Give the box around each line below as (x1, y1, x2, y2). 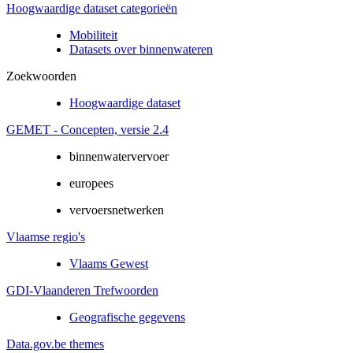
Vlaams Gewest (69, 256, 148, 270)
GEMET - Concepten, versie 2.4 (6, 122, 169, 136)
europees (69, 176, 113, 190)
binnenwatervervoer (69, 149, 169, 163)
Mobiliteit (69, 28, 117, 42)
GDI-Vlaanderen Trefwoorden (6, 283, 158, 297)
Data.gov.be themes (6, 336, 104, 351)
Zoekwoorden (6, 69, 76, 83)
